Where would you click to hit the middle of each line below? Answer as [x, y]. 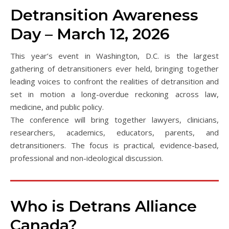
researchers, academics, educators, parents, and [114, 132]
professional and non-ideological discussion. [87, 158]
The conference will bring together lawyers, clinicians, [114, 120]
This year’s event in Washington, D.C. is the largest [114, 56]
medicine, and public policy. [57, 107]
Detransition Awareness [104, 15]
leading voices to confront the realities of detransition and [114, 81]
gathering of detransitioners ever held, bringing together [114, 68]
